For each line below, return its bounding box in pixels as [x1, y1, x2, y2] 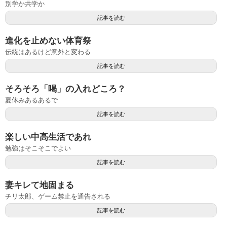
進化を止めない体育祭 [5, 35, 91, 46]
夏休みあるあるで [5, 96, 58, 104]
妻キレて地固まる [5, 180, 74, 190]
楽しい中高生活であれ [5, 132, 91, 142]
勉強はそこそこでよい [5, 144, 71, 152]
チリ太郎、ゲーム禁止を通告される [5, 192, 110, 200]
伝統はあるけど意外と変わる [5, 48, 91, 56]
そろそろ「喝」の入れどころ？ [5, 84, 126, 94]
